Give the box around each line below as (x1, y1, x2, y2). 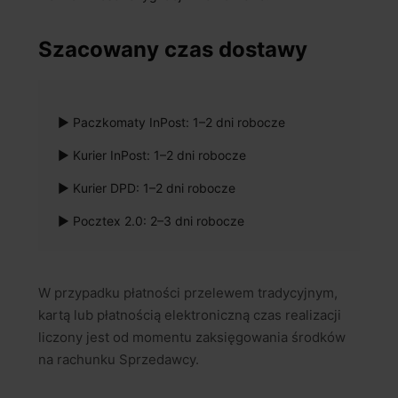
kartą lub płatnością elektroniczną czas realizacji (38, 306, 341, 324)
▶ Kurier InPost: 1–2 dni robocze (58, 147, 246, 163)
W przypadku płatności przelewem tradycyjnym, (38, 284, 338, 302)
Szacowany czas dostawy (38, 36, 307, 63)
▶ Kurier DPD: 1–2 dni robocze (58, 180, 235, 196)
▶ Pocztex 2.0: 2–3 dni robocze (58, 213, 244, 229)
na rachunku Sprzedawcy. (38, 351, 199, 369)
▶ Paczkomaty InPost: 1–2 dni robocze (58, 115, 285, 131)
